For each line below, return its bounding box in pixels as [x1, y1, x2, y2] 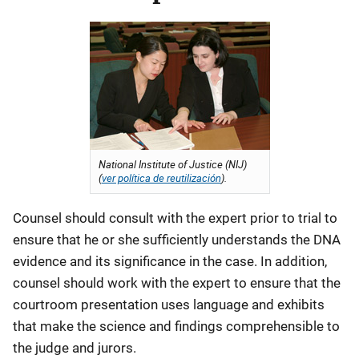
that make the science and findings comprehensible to [13, 318, 340, 334]
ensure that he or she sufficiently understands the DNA [13, 232, 341, 248]
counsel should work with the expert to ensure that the [13, 275, 341, 291]
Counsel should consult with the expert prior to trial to [13, 210, 337, 226]
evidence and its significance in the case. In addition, [13, 253, 327, 269]
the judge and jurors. [13, 340, 136, 356]
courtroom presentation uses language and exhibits [13, 296, 325, 313]
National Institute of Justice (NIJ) [98, 157, 247, 171]
